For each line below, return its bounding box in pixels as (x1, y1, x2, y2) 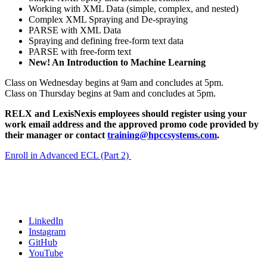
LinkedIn (29, 215, 63, 226)
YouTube (29, 247, 63, 258)
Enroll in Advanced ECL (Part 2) (5, 150, 131, 160)
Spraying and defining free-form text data (29, 35, 184, 46)
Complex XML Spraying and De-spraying (29, 14, 188, 24)
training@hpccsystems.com (107, 129, 217, 140)
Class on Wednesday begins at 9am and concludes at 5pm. (5, 77, 223, 88)
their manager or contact (5, 129, 107, 140)
